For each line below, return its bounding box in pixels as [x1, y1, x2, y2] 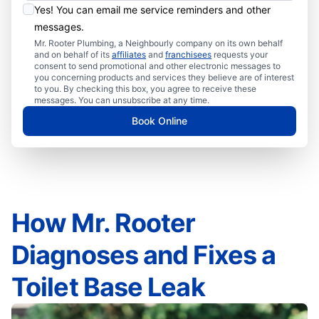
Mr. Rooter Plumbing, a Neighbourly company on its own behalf [34, 38, 283, 49]
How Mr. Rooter [11, 207, 196, 239]
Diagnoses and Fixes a [11, 239, 276, 271]
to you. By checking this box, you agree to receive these [34, 83, 256, 95]
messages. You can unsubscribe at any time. [34, 95, 209, 106]
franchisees [165, 49, 211, 61]
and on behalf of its [34, 49, 112, 61]
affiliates [112, 49, 146, 61]
